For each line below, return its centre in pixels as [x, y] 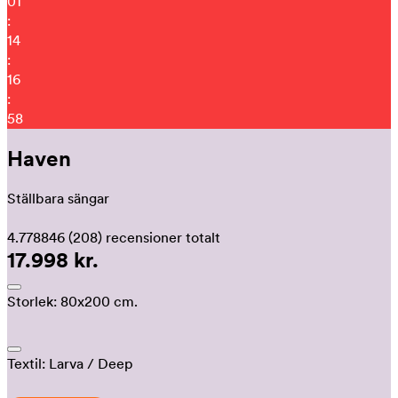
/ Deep [110, 363]
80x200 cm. [99, 301]
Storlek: [32, 301]
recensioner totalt [163, 237]
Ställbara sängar [58, 198]
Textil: [26, 363]
